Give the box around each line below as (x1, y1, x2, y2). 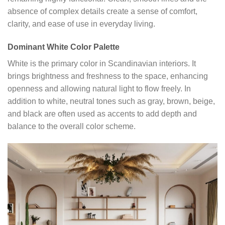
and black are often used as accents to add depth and (8, 109, 197, 118)
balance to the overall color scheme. (8, 122, 136, 131)
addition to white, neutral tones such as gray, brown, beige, (8, 96, 215, 105)
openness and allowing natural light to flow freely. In (8, 84, 191, 93)
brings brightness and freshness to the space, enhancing (8, 71, 208, 80)
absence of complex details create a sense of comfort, (8, 7, 197, 16)
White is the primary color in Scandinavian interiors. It (8, 59, 196, 68)
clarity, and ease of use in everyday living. (8, 19, 155, 28)
